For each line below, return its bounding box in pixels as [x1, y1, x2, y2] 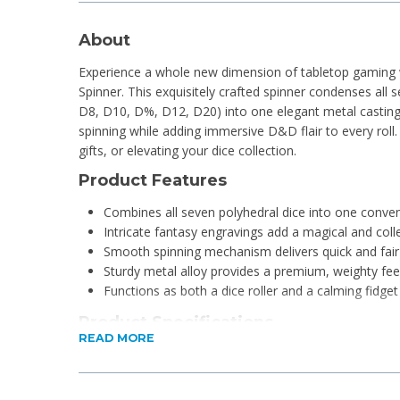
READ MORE [79, 331, 154, 345]
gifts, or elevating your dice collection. [79, 142, 296, 160]
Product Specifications [79, 312, 278, 332]
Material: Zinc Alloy [104, 346, 212, 363]
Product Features [79, 170, 227, 190]
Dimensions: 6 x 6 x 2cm [104, 365, 245, 383]
